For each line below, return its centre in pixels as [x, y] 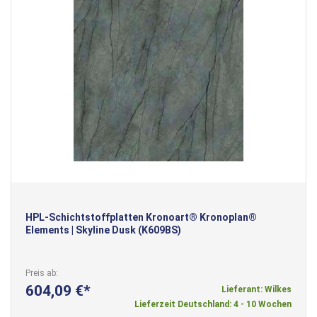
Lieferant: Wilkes [257, 289]
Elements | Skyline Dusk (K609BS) [103, 230]
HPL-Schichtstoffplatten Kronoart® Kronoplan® [141, 217]
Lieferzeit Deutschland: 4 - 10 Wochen [213, 304]
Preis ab [41, 273]
